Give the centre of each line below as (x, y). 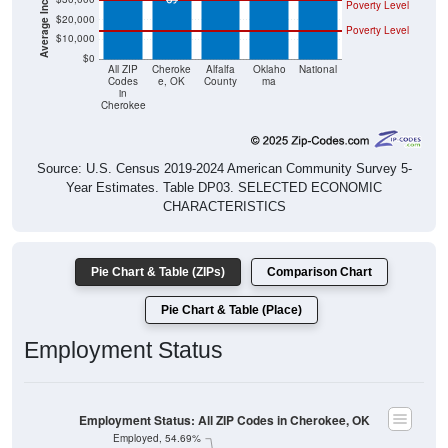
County (220, 81)
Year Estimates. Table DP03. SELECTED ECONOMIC (224, 188)
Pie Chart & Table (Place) (231, 310)
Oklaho (269, 69)
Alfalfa (220, 69)
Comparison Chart (319, 272)
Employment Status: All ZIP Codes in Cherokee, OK (224, 420)
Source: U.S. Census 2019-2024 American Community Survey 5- (224, 169)
